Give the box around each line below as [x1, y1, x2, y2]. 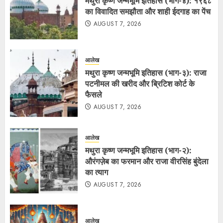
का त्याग [85, 167, 108, 178]
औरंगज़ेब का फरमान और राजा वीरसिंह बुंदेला [85, 156, 209, 167]
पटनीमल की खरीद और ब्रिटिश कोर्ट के [85, 78, 195, 90]
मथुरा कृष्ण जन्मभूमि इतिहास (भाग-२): [85, 145, 192, 156]
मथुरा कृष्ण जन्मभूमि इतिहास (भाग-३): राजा [85, 67, 207, 79]
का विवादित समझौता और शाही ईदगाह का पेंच [85, 6, 211, 17]
